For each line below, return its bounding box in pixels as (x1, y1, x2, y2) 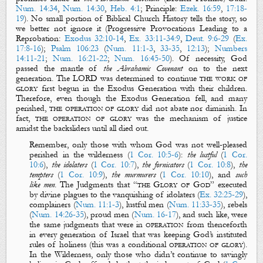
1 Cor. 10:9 (60, 169, 103, 180)
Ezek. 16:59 (180, 4, 221, 14)
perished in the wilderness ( (29, 149, 130, 160)
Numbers (214, 43, 247, 54)
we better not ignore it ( (16, 23, 108, 34)
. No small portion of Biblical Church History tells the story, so (26, 14, 247, 24)
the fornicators (142, 159, 184, 170)
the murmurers (111, 169, 156, 180)
